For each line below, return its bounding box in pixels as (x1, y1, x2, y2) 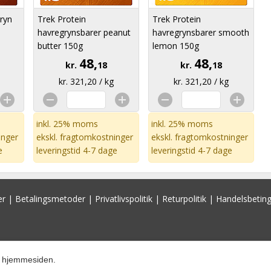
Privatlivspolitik (95, 193, 152, 204)
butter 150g (38, 40, 83, 51)
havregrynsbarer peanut (38, 27, 131, 38)
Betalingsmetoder (15, 193, 85, 204)
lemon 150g (152, 40, 199, 51)
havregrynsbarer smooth (152, 27, 249, 38)
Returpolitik (162, 193, 206, 204)
